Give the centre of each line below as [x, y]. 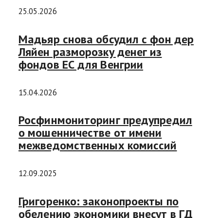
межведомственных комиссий [98, 145]
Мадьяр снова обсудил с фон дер [106, 39]
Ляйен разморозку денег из [90, 52]
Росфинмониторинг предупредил [105, 120]
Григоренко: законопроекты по [99, 201]
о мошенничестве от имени [90, 133]
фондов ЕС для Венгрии [81, 64]
